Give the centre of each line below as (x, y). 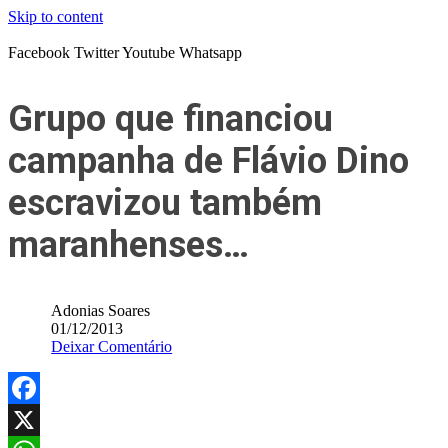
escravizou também (165, 203)
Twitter (96, 52)
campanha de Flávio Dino (208, 161)
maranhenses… (128, 245)
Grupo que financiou (170, 119)
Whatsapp (210, 52)
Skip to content (55, 16)
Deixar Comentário (112, 346)
